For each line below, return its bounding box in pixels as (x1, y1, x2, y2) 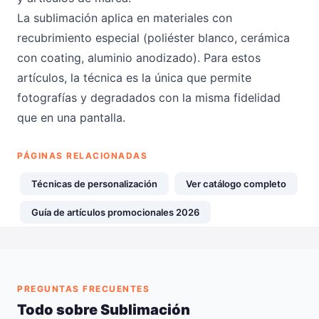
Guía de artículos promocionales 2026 (31, 206, 199, 218)
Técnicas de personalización (31, 178, 157, 189)
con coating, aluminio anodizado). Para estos (17, 51, 261, 65)
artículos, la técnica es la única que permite (17, 70, 251, 85)
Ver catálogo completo (186, 178, 286, 189)
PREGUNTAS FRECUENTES (17, 283, 150, 294)
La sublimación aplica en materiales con (17, 11, 232, 25)
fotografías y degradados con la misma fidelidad (17, 90, 281, 105)
